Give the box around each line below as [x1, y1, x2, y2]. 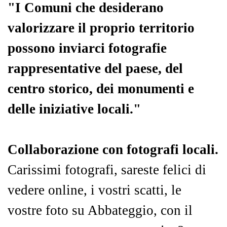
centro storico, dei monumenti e [8, 81, 194, 96]
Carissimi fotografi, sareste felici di [8, 162, 206, 177]
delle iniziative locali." [8, 101, 141, 117]
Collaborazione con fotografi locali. [8, 141, 218, 157]
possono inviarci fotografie [8, 40, 167, 56]
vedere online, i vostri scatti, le [8, 182, 181, 198]
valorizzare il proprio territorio [8, 20, 195, 35]
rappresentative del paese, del [8, 60, 183, 76]
